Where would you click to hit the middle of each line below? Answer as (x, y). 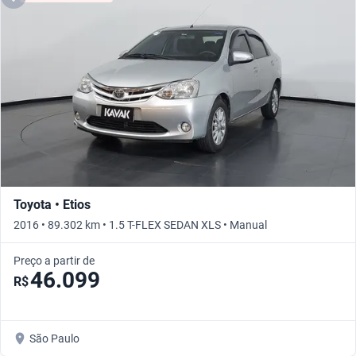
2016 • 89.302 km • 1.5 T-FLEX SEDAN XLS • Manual (140, 225)
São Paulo (54, 339)
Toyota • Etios (52, 205)
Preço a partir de (54, 261)
